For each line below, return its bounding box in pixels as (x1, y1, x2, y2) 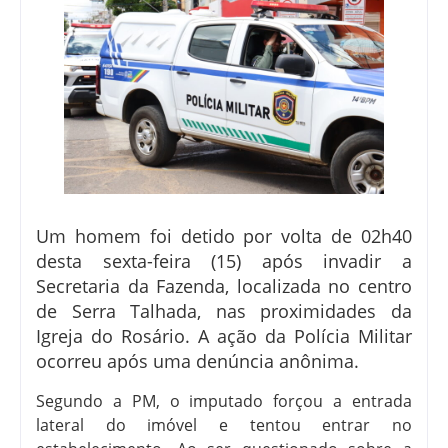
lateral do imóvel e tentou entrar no (36, 413, 412, 436)
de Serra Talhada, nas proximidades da (36, 298, 412, 323)
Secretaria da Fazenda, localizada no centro (36, 273, 412, 298)
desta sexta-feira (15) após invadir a (36, 248, 412, 273)
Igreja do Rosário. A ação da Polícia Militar (36, 323, 412, 348)
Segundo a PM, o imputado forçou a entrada (36, 389, 412, 412)
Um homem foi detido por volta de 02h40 (36, 223, 412, 248)
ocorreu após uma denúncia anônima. (36, 348, 359, 373)
